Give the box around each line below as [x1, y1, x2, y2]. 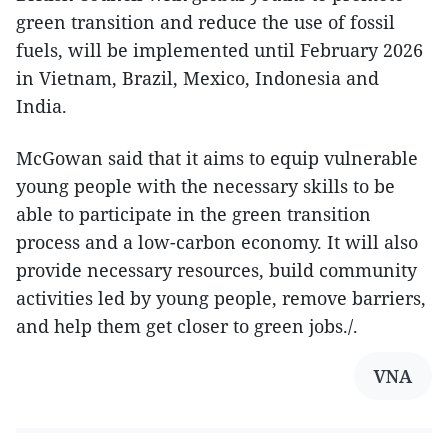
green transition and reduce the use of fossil [16, 10, 395, 34]
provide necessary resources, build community [16, 258, 417, 282]
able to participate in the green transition [16, 202, 371, 226]
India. [16, 94, 67, 118]
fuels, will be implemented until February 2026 [16, 38, 423, 62]
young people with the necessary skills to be [16, 174, 395, 198]
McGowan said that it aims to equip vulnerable [16, 146, 418, 170]
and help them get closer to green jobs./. [16, 314, 358, 338]
